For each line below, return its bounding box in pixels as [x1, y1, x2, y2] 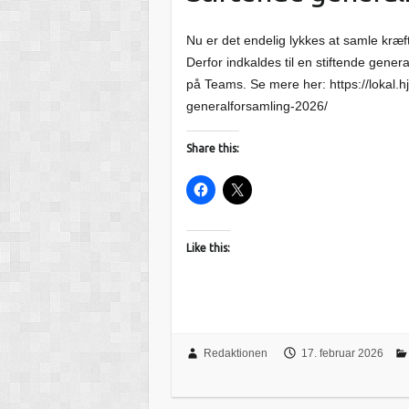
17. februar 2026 [300, 347, 383, 361]
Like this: [186, 241, 231, 254]
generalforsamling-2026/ [186, 98, 336, 113]
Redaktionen [203, 347, 267, 361]
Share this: [186, 142, 240, 154]
